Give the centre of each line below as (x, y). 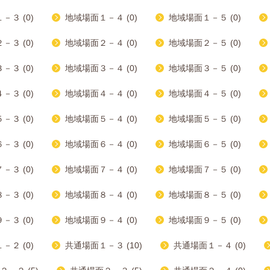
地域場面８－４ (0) (101, 195)
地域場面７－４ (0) (101, 169)
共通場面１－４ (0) (210, 245)
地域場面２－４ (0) (101, 43)
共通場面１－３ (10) (104, 245)
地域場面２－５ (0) (205, 43)
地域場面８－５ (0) (205, 195)
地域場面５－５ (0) (205, 119)
